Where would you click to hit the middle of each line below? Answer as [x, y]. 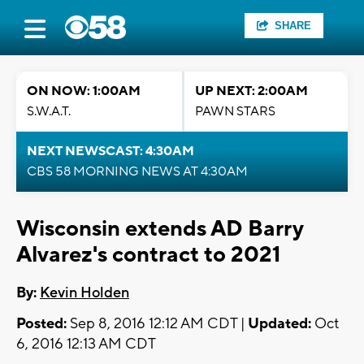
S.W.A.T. [49, 111]
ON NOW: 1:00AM [84, 91]
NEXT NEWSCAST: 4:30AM [110, 151]
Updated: [279, 324]
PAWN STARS [235, 111]
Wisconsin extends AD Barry [160, 229]
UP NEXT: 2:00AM [251, 91]
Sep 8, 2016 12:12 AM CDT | [157, 324]
